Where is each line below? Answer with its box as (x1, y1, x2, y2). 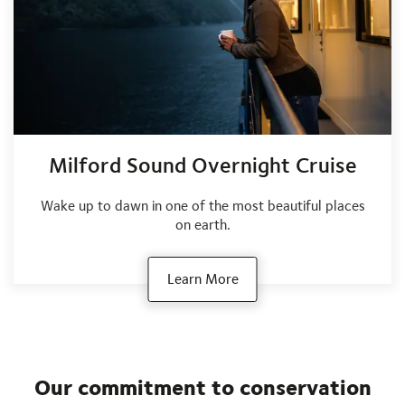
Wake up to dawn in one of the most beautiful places (40, 196, 365, 214)
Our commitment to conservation (33, 373, 372, 400)
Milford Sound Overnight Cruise (48, 152, 357, 177)
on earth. (174, 215, 231, 233)
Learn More (166, 269, 239, 287)
